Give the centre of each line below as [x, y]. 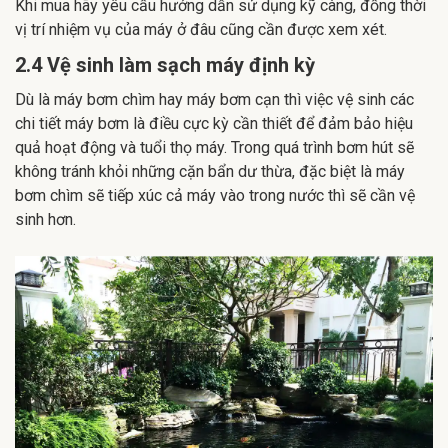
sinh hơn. [45, 219]
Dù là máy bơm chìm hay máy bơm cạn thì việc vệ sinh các [214, 99]
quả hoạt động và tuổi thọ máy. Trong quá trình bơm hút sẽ [214, 147]
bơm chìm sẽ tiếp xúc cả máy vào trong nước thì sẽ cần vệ [215, 195]
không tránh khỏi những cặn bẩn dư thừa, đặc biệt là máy [210, 171]
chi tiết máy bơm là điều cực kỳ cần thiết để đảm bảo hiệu [214, 123]
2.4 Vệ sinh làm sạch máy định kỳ [165, 64]
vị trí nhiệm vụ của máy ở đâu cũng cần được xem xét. [201, 29]
